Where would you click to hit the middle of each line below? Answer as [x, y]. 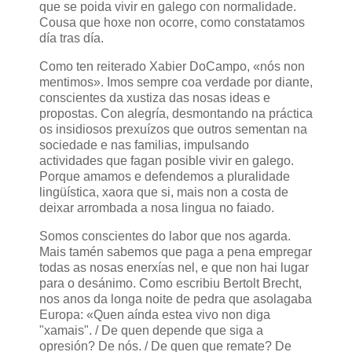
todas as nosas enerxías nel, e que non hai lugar [174, 268]
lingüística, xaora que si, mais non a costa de [164, 192]
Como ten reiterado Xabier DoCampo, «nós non [172, 67]
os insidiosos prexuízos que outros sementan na [173, 130]
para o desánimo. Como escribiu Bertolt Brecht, [170, 284]
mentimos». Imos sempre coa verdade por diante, [176, 82]
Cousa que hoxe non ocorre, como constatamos [172, 23]
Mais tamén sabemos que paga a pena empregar [176, 252]
